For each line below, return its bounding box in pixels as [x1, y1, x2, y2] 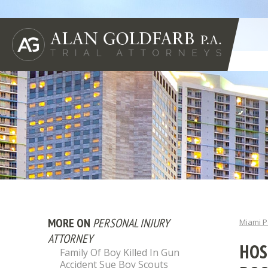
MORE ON [48, 215, 93, 231]
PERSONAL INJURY [93, 215, 169, 231]
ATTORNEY [48, 231, 93, 246]
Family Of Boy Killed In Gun [60, 246, 179, 259]
